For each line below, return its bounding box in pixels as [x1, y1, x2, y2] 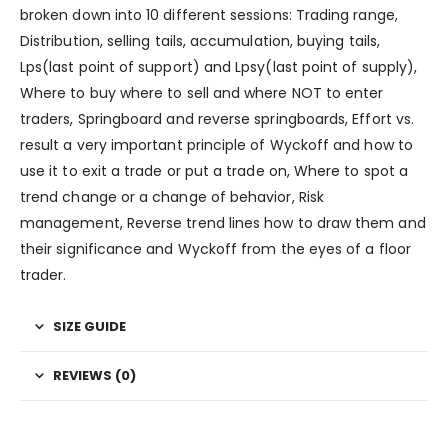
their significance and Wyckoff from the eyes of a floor [20, 239, 411, 260]
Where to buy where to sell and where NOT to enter [20, 83, 384, 104]
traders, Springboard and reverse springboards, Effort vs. [20, 109, 414, 130]
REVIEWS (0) [53, 366, 136, 386]
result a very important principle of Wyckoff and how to [20, 135, 413, 156]
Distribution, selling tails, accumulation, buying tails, [20, 31, 380, 52]
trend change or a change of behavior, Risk [20, 187, 324, 208]
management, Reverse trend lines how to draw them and [20, 213, 426, 234]
